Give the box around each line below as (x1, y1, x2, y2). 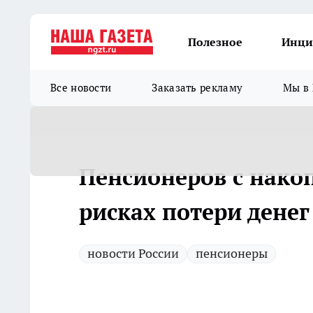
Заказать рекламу (152, 81, 243, 94)
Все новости (50, 81, 112, 94)
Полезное (188, 35, 242, 49)
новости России (87, 245, 179, 261)
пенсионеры (196, 245, 268, 261)
